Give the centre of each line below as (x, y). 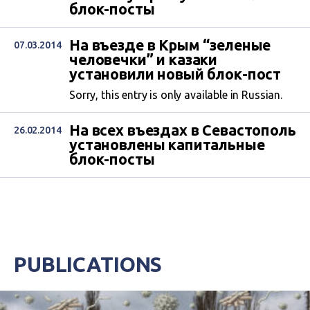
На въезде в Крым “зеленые (170, 45)
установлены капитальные (167, 145)
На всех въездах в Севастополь (183, 130)
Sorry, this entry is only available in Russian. (176, 95)
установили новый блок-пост (175, 74)
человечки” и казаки (144, 60)
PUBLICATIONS (88, 265)
